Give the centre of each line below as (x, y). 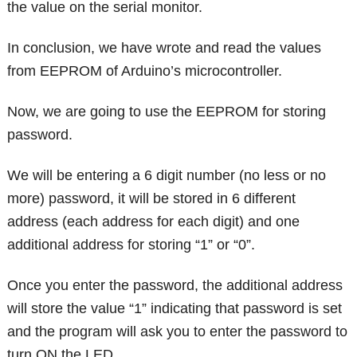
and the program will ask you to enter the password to (178, 331)
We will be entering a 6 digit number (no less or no (167, 175)
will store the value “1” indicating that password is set (175, 308)
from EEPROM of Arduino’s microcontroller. (145, 71)
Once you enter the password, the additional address (175, 285)
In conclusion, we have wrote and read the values (165, 47)
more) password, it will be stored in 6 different (152, 198)
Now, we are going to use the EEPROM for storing (167, 111)
